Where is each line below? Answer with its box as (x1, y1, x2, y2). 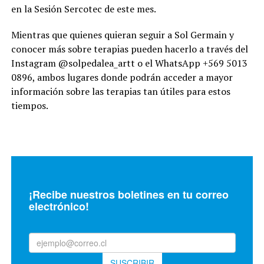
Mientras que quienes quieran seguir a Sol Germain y (11, 28, 234, 42)
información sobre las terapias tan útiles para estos (11, 85, 230, 98)
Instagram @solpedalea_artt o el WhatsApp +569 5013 (11, 57, 247, 70)
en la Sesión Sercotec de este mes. (11, 2, 156, 16)
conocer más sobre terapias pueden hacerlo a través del (11, 42, 248, 56)
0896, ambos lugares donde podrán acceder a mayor (11, 71, 233, 84)
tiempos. (11, 99, 48, 113)
